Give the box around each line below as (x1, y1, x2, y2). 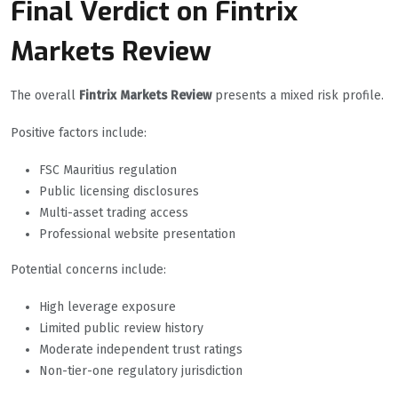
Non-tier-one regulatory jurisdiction (39, 363, 243, 379)
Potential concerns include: (11, 262, 166, 278)
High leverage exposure (39, 299, 176, 315)
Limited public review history (39, 321, 203, 337)
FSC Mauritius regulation (39, 163, 177, 179)
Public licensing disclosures (39, 184, 199, 200)
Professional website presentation (39, 227, 235, 243)
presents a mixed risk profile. (211, 88, 384, 104)
